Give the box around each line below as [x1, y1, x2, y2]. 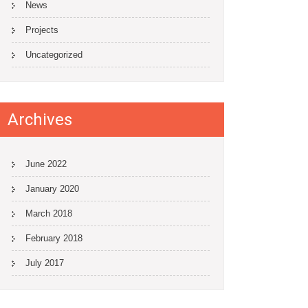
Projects [25, 25, 58, 35]
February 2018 [25, 233, 82, 243]
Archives [8, 110, 72, 129]
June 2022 [25, 159, 67, 169]
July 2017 [25, 258, 64, 268]
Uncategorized [25, 49, 82, 60]
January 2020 [25, 184, 79, 194]
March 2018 [25, 208, 72, 219]
